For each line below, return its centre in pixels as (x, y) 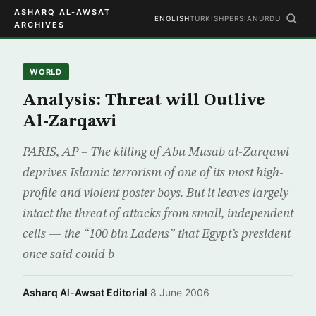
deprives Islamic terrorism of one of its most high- (153, 173)
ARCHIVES (39, 25)
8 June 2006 (180, 292)
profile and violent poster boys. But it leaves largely (156, 193)
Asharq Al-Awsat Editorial (85, 292)
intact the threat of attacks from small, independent (158, 214)
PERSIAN (242, 18)
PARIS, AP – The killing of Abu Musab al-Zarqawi (156, 152)
